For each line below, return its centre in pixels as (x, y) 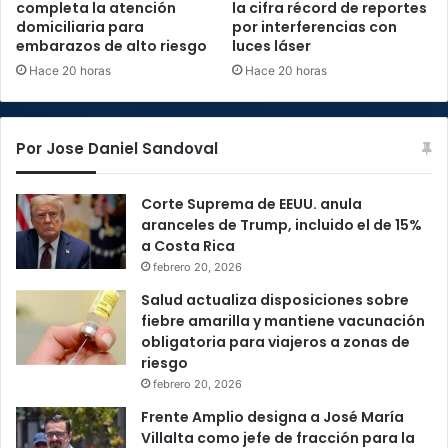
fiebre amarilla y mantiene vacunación (283, 321)
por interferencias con (314, 27)
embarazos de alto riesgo (111, 46)
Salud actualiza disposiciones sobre (275, 300)
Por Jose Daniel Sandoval (117, 149)
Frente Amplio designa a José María (272, 417)
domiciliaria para (80, 27)
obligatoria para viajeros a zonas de (275, 342)
